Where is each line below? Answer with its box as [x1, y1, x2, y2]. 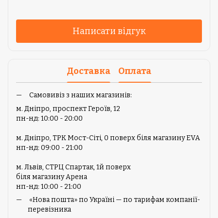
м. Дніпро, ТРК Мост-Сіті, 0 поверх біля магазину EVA [16, 134, 201, 143]
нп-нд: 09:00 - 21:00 [16, 144, 83, 152]
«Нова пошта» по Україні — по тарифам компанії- [28, 196, 200, 204]
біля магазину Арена [16, 173, 87, 182]
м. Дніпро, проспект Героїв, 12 [16, 105, 120, 113]
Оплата [118, 65, 151, 76]
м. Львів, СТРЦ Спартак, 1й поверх [16, 163, 131, 172]
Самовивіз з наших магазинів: [28, 91, 132, 100]
